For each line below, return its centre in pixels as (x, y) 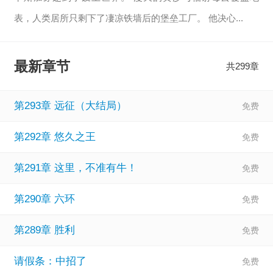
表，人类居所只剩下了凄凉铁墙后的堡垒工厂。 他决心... (128, 18)
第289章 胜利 (44, 230)
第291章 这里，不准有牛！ (75, 168)
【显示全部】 (136, 38)
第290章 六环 (44, 199)
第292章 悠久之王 (55, 136)
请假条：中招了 (50, 261)
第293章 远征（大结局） (70, 105)
